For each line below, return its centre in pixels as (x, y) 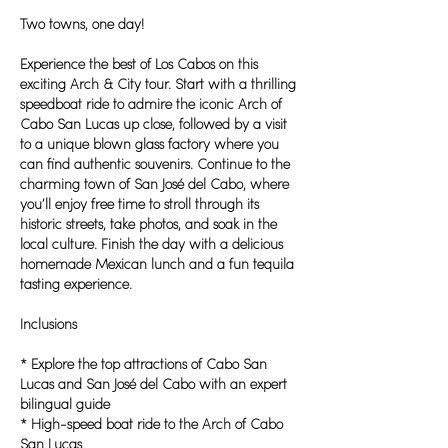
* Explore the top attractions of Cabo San (143, 365)
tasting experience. (76, 285)
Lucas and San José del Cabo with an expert (153, 385)
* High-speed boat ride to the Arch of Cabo (151, 425)
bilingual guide (65, 405)
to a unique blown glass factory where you (149, 145)
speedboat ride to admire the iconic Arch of (151, 105)
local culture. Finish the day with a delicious (151, 245)
